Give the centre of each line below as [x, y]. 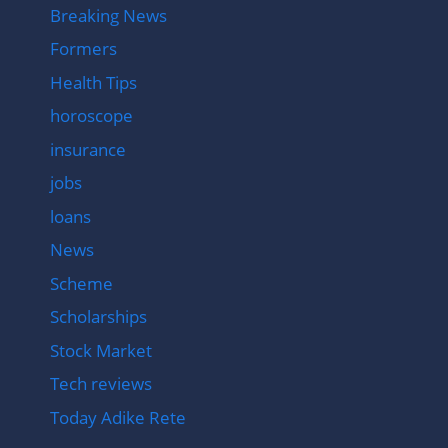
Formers [83, 49]
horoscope [91, 116]
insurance [88, 149]
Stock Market [101, 350]
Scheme [81, 283]
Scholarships [98, 317]
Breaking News [108, 15]
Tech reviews [101, 384]
